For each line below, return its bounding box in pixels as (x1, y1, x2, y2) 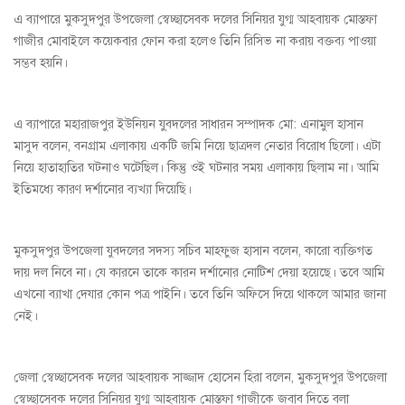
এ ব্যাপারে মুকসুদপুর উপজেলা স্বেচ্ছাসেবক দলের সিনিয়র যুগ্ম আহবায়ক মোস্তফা (14, 12, 377, 28)
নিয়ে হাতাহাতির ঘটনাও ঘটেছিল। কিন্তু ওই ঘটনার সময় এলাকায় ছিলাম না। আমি (14, 160, 379, 176)
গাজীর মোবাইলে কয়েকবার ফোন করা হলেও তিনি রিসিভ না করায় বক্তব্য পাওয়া (14, 33, 376, 50)
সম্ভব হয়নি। (14, 55, 68, 71)
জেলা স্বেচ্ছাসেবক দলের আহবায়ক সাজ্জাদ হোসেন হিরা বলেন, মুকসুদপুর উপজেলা (14, 370, 387, 386)
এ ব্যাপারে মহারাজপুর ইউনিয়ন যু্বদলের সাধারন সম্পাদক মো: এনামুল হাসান (14, 117, 363, 133)
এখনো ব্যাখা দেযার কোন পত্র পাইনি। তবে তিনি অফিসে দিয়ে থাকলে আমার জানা (14, 287, 386, 303)
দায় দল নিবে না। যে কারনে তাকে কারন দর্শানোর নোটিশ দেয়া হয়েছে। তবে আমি (14, 265, 384, 281)
